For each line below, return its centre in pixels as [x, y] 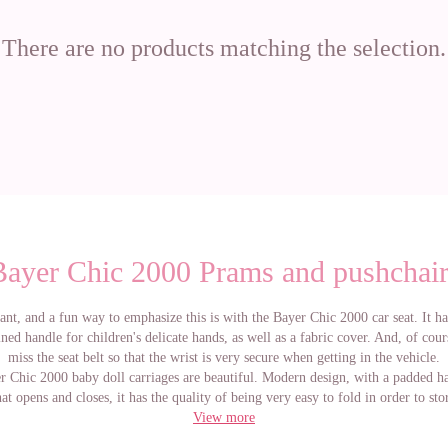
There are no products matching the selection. [224, 48]
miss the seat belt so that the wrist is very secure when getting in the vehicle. [224, 357]
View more [224, 417]
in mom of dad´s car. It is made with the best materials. [224, 417]
